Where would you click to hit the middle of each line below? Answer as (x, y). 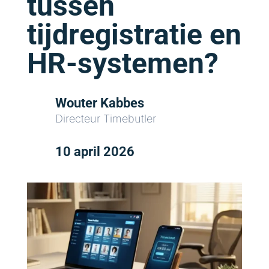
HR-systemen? (122, 64)
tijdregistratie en (134, 35)
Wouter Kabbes (99, 103)
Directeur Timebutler (105, 119)
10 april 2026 (95, 152)
